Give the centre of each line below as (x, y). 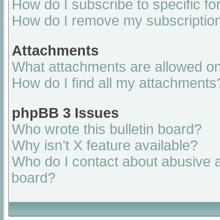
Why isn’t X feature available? (105, 145)
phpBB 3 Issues (65, 113)
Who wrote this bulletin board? (107, 129)
